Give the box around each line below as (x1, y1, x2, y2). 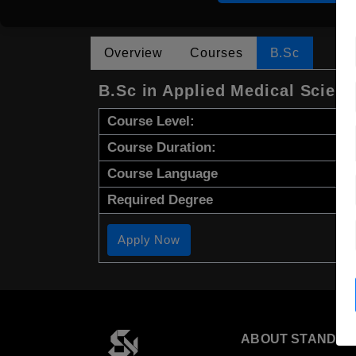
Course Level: (107, 114, 195, 130)
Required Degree (107, 192, 213, 208)
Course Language (107, 166, 218, 182)
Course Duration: (107, 140, 216, 156)
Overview (104, 46, 164, 60)
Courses (190, 46, 243, 60)
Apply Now (118, 233, 181, 247)
